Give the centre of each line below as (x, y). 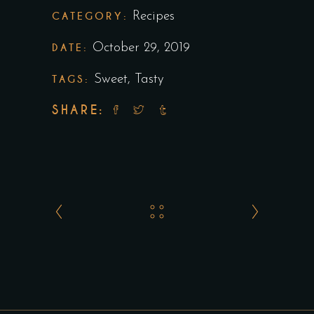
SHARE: (78, 110)
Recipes (153, 16)
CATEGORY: (90, 16)
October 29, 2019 (142, 48)
